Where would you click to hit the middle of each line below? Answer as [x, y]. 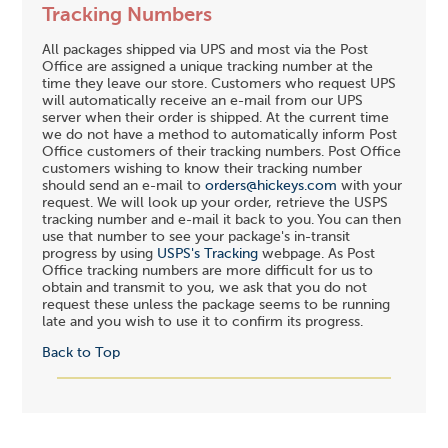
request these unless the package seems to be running [216, 304]
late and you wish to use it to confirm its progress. [203, 321]
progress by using [100, 253]
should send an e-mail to [124, 185]
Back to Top [81, 353]
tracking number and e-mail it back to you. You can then [222, 219]
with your [370, 185]
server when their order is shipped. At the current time [216, 117]
